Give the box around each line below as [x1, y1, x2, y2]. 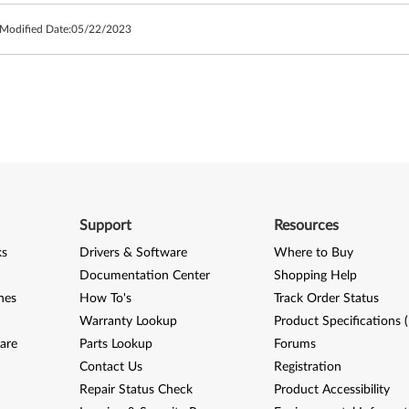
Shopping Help [274, 269, 358, 282]
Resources [274, 218, 340, 233]
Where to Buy [274, 246, 354, 259]
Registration [274, 361, 342, 373]
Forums [274, 338, 317, 351]
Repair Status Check [79, 383, 193, 396]
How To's [79, 292, 131, 305]
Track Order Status [274, 292, 380, 305]
